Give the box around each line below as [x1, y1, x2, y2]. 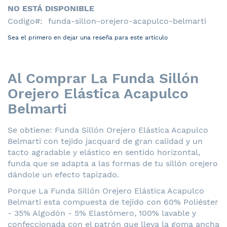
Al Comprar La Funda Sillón [8, 69, 199, 87]
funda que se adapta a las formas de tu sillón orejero [8, 158, 218, 168]
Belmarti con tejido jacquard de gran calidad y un [8, 136, 203, 146]
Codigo [8, 16, 35, 26]
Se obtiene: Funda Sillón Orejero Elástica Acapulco [8, 125, 208, 135]
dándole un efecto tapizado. [8, 169, 119, 179]
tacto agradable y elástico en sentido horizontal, [8, 147, 200, 157]
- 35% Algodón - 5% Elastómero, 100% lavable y [8, 208, 196, 218]
